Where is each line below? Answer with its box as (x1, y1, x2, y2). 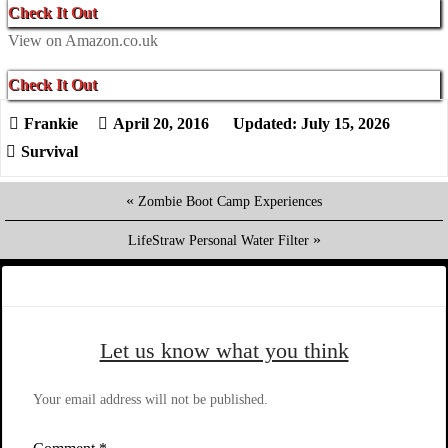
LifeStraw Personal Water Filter (127, 231, 309, 248)
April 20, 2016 (113, 114, 209, 132)
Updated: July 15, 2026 (229, 114, 390, 132)
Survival (21, 142, 78, 160)
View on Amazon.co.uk (8, 31, 158, 49)
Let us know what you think (99, 338, 349, 363)
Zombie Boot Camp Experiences (138, 192, 322, 209)
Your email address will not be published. (33, 391, 268, 407)
